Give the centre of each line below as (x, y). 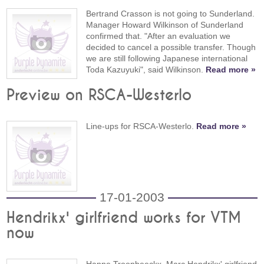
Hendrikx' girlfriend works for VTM (124, 218)
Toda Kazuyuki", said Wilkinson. (146, 70)
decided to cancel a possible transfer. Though (171, 47)
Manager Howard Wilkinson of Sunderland (165, 25)
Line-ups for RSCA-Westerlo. (141, 126)
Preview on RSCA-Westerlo (99, 96)
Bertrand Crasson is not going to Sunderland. (171, 14)
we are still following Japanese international (167, 59)
